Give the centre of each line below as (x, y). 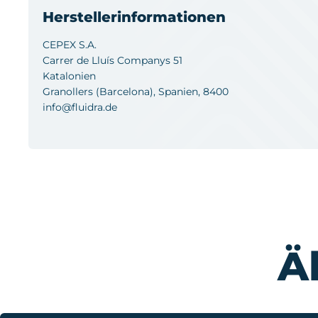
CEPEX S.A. (70, 44)
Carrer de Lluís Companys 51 (113, 60)
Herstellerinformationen (134, 17)
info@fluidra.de (80, 107)
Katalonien (69, 76)
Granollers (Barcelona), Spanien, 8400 (136, 91)
